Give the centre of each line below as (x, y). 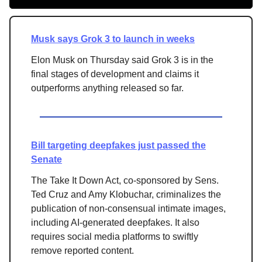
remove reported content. (82, 250)
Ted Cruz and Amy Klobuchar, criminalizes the (126, 194)
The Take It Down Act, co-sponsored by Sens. (125, 180)
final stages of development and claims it (115, 74)
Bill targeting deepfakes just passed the (118, 145)
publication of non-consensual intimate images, (128, 208)
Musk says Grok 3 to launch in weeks (113, 39)
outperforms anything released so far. (107, 88)
